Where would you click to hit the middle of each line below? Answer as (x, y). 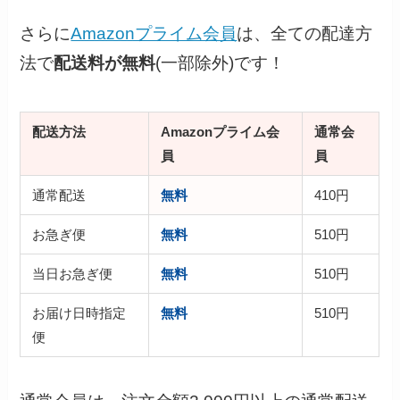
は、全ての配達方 (305, 33)
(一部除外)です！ (221, 62)
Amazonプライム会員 (154, 33)
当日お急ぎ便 (73, 273)
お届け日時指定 (79, 312)
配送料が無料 (105, 62)
